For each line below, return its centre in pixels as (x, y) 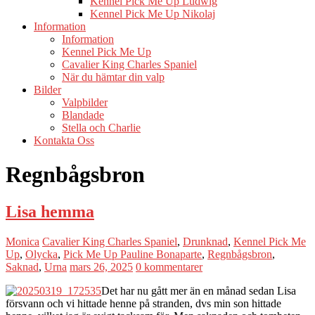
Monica (22, 242)
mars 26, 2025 (101, 267)
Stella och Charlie (101, 127)
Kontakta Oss (64, 140)
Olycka (41, 255)
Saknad (22, 267)
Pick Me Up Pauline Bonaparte (133, 255)
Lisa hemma (50, 212)
